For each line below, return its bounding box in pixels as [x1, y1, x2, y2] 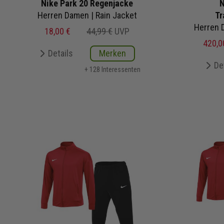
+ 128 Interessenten [84, 65, 140, 73]
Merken [99, 47, 126, 58]
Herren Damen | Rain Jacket [37, 9, 137, 20]
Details [48, 47, 73, 58]
